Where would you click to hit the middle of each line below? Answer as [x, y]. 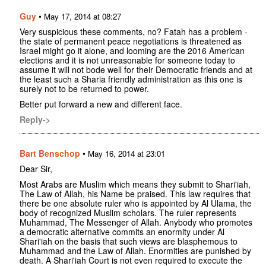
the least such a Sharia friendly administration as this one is [131, 79]
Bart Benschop [50, 153]
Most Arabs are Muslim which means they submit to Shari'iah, [135, 184]
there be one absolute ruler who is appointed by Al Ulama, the [136, 203]
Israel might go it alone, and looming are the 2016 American [132, 51]
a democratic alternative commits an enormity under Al [122, 232]
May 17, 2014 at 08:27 [83, 17]
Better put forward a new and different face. [101, 104]
